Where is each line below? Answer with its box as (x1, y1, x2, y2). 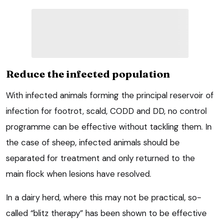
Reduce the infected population (6, 67, 170, 80)
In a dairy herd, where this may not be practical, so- (6, 192, 201, 203)
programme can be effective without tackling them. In (6, 121, 212, 132)
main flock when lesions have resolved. (6, 168, 151, 179)
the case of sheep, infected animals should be (6, 137, 180, 148)
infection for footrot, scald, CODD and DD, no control (6, 105, 207, 116)
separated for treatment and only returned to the (6, 152, 195, 164)
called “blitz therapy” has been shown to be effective (6, 207, 207, 219)
